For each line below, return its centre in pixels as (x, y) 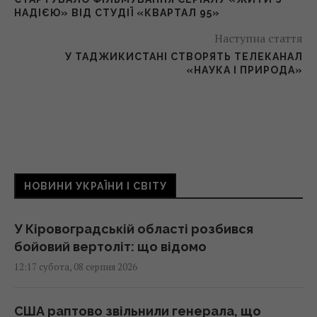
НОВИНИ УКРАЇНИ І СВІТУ (96, 186)
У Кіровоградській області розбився (134, 229)
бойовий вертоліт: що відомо (110, 246)
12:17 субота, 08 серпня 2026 (76, 266)
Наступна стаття (259, 38)
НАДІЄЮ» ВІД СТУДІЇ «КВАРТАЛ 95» (117, 12)
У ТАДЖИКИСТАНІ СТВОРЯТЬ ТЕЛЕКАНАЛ (184, 56)
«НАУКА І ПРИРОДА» (244, 70)
